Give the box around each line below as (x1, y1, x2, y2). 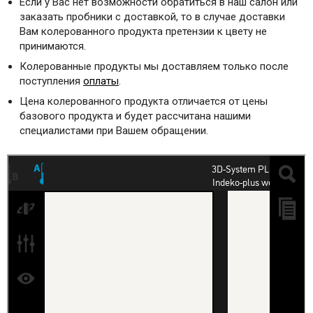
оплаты (83, 75, 119, 88)
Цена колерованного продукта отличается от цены (20, 95, 268, 108)
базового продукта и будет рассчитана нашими (20, 110, 251, 123)
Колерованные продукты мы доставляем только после (20, 60, 289, 73)
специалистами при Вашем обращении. (20, 124, 208, 138)
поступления (20, 75, 83, 88)
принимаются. (20, 40, 86, 53)
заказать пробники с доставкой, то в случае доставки (20, 10, 285, 24)
